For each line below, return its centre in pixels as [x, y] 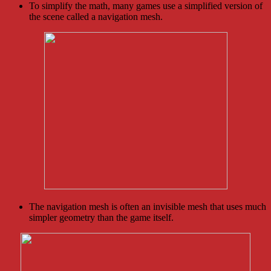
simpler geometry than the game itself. [101, 217]
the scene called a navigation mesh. [96, 16]
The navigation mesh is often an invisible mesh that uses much [148, 206]
